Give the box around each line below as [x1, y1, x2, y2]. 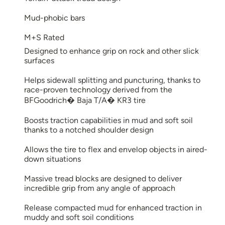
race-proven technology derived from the [24, 84, 172, 94]
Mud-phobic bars [24, 13, 85, 23]
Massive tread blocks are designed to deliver [24, 173, 182, 183]
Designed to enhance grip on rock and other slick [24, 46, 199, 56]
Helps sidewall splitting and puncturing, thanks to [24, 75, 200, 85]
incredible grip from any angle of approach [24, 183, 175, 193]
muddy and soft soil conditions [24, 212, 134, 222]
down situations [24, 154, 81, 164]
